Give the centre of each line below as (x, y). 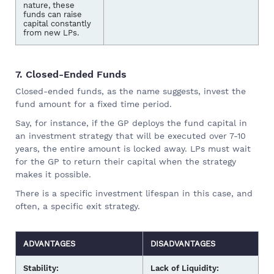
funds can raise (53, 14)
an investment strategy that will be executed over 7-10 (131, 135)
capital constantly (57, 23)
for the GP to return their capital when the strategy (126, 161)
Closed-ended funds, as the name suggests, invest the (131, 91)
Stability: (41, 268)
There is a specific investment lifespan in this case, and (134, 193)
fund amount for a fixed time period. (94, 104)
